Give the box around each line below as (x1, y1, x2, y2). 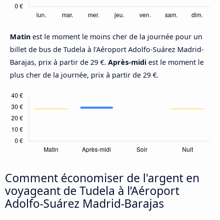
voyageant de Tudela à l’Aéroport (5, 183, 179, 199)
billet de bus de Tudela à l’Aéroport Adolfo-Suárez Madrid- (10, 45, 204, 55)
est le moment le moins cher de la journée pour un (32, 32, 202, 42)
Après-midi (108, 57, 146, 67)
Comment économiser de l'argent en (5, 170, 199, 186)
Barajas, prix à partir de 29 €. (10, 57, 108, 67)
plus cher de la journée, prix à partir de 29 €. (10, 70, 159, 80)
